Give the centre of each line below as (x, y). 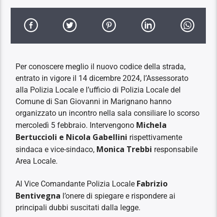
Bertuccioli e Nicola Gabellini (72, 137)
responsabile (175, 149)
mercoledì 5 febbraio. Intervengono (76, 125)
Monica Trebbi (124, 149)
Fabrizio (152, 184)
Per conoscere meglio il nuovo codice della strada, (101, 66)
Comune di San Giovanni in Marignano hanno (94, 101)
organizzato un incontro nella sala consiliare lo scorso (108, 113)
